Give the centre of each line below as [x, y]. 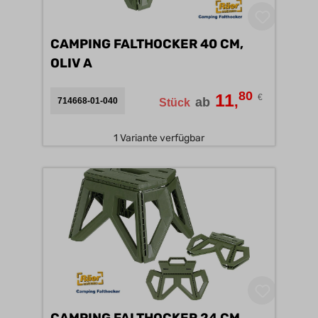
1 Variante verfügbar [159, 138]
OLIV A [88, 63]
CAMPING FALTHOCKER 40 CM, [147, 44]
